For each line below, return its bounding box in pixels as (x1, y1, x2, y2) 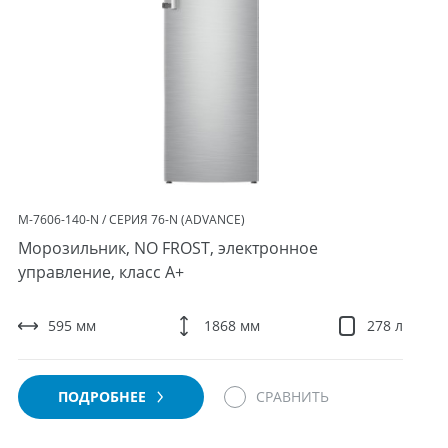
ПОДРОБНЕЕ (58, 387, 151, 406)
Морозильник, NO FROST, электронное (18, 237, 319, 259)
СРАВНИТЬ (256, 387, 330, 406)
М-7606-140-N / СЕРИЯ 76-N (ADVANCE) (18, 211, 246, 228)
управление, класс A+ (18, 261, 185, 283)
